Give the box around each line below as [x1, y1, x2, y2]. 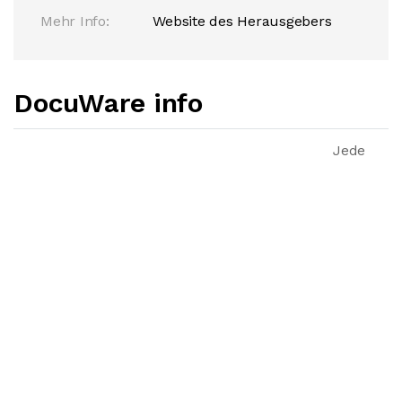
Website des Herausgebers [153, 13, 332, 30]
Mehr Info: [40, 13, 109, 30]
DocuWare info [13, 87, 203, 118]
